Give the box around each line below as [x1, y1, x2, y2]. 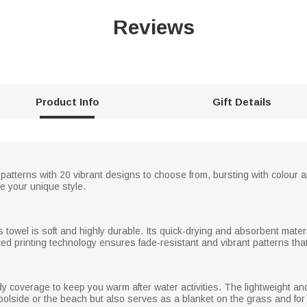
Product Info [35, 95, 99, 108]
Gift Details [212, 95, 272, 108]
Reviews [112, 15, 195, 38]
